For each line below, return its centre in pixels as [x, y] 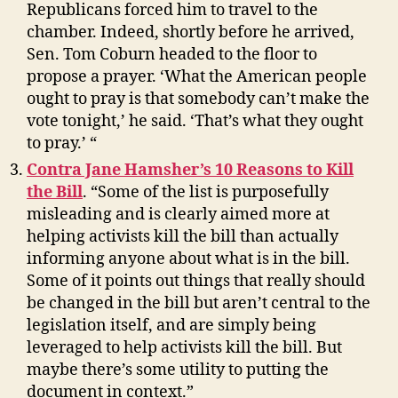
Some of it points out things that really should [196, 281]
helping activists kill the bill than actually [183, 236]
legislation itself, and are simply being [171, 325]
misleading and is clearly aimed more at [178, 214]
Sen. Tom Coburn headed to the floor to [172, 54]
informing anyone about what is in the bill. [188, 259]
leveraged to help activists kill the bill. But [184, 347]
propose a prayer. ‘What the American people [197, 76]
